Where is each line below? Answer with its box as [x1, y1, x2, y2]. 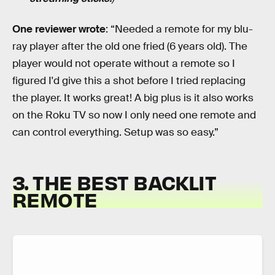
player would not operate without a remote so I [12, 56, 235, 70]
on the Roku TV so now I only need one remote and [12, 108, 256, 122]
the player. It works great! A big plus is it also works [12, 91, 254, 104]
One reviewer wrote [12, 22, 106, 36]
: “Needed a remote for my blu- [106, 22, 253, 36]
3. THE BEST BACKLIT [12, 169, 217, 195]
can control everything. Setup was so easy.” [12, 125, 219, 139]
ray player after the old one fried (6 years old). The [12, 39, 247, 53]
